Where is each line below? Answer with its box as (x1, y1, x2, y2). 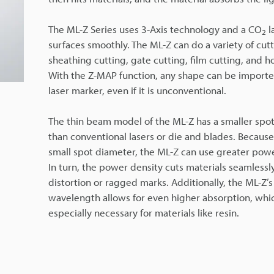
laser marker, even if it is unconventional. (48, 83, 226, 97)
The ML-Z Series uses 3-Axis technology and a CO (48, 22, 262, 35)
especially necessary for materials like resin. (48, 206, 239, 219)
